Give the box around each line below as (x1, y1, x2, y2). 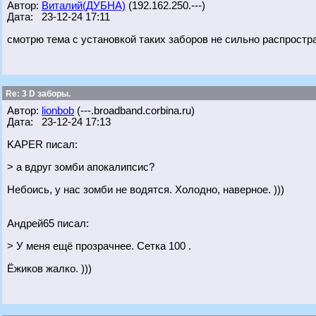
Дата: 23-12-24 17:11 (7, 11, 110, 23)
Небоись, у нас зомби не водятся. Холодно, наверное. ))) (7, 184, 284, 195)
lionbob (42, 105, 74, 116)
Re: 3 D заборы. (4, 89, 71, 99)
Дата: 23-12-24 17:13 (7, 116, 111, 128)
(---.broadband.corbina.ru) (74, 105, 195, 116)
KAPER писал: (7, 139, 78, 150)
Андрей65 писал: (7, 218, 89, 229)
